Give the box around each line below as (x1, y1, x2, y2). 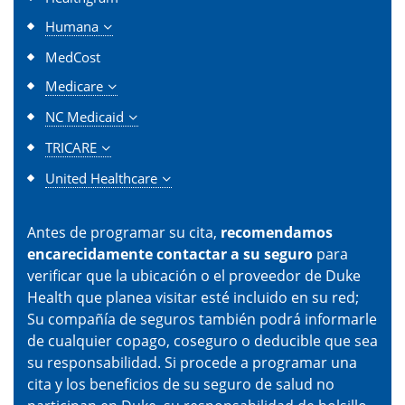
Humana (45, 16, 99, 35)
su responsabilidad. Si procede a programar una (27, 352, 357, 372)
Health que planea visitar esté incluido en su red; (27, 287, 359, 307)
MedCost (45, 47, 100, 66)
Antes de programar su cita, (27, 221, 221, 242)
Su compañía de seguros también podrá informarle (27, 308, 377, 329)
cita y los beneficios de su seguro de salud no (27, 373, 334, 394)
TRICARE (45, 137, 97, 156)
